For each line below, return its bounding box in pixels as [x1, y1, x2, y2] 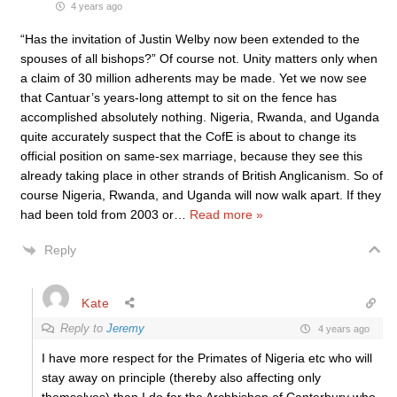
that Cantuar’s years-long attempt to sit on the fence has [20, 90, 337, 105]
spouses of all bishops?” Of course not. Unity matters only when [20, 51, 378, 66]
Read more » [190, 207, 263, 222]
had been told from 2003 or [20, 207, 174, 222]
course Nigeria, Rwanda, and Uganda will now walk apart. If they [20, 188, 381, 202]
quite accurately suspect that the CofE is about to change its [20, 129, 356, 144]
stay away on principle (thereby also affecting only [42, 370, 321, 385]
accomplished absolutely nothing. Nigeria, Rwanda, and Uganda [20, 110, 379, 124]
